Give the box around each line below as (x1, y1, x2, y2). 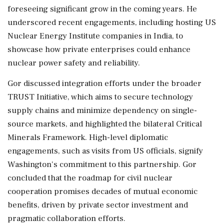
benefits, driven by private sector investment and (7, 199, 188, 210)
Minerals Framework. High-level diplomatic (7, 131, 168, 143)
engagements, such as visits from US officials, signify (7, 145, 203, 156)
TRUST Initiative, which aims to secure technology (7, 91, 193, 102)
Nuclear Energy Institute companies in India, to (7, 30, 183, 41)
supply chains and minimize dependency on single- (7, 104, 197, 116)
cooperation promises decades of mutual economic (7, 185, 197, 197)
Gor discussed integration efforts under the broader (7, 77, 201, 89)
